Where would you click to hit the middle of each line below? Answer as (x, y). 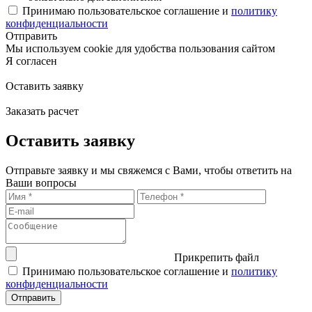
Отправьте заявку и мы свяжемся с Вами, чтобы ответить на (149, 170)
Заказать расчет (42, 111)
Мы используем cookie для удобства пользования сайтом (140, 49)
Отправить (31, 36)
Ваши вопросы (41, 182)
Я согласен (31, 61)
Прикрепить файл (217, 257)
